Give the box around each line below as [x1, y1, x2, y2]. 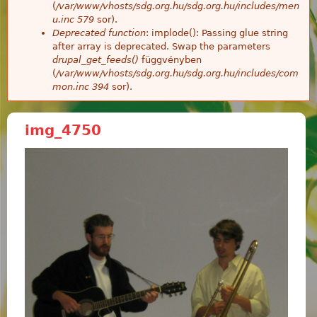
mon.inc [52, 81, 89, 92]
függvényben [139, 54, 202, 65]
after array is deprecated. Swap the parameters [52, 40, 270, 52]
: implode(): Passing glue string [146, 27, 288, 38]
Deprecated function [52, 27, 146, 38]
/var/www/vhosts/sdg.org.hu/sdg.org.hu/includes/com [56, 67, 299, 79]
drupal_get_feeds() [52, 54, 139, 65]
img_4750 [25, 121, 101, 139]
